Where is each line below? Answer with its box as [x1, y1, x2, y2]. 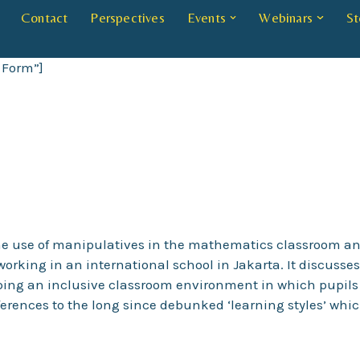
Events [186, 10, 226, 26]
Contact [20, 10, 68, 26]
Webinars [259, 10, 313, 26]
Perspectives [90, 10, 165, 26]
